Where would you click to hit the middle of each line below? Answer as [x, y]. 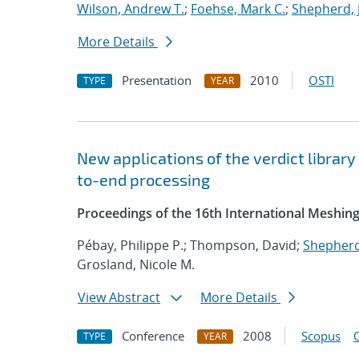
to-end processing [143, 179]
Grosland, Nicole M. [136, 264]
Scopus [321, 336]
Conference [153, 336]
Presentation [157, 80]
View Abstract [119, 297]
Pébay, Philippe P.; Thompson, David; [190, 245]
